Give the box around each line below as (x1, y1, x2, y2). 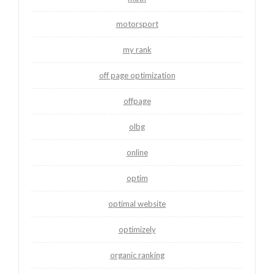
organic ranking (109, 250, 165, 260)
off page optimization (98, 70, 176, 80)
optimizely (118, 224, 156, 234)
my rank (122, 44, 152, 54)
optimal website (108, 198, 166, 209)
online (126, 147, 148, 157)
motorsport (116, 18, 158, 29)
